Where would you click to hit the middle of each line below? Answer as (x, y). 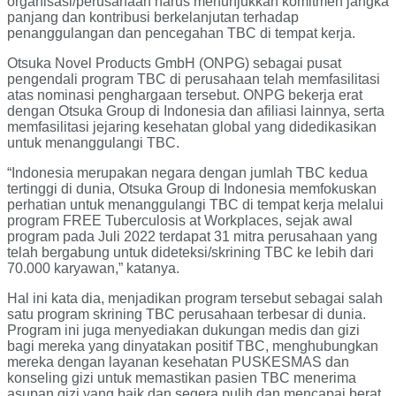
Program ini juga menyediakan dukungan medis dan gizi (183, 331)
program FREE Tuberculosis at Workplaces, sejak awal (180, 221)
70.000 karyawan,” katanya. (93, 269)
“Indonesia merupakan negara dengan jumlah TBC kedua (187, 173)
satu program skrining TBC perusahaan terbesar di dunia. (187, 315)
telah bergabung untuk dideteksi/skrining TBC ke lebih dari (190, 253)
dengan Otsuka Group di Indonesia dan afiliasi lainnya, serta (196, 111)
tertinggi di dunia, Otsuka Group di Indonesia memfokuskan (192, 189)
